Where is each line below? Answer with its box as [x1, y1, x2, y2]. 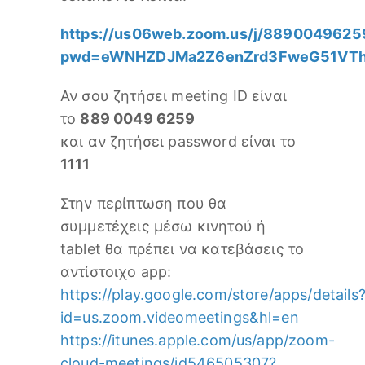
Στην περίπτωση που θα [60, 195, 227, 213]
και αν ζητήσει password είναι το [60, 133, 297, 151]
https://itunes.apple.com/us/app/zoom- [60, 332, 335, 350]
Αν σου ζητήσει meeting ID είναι [60, 87, 287, 105]
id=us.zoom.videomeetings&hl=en [60, 309, 299, 327]
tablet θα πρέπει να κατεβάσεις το [60, 240, 305, 258]
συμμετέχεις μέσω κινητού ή [60, 218, 266, 235]
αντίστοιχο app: [60, 263, 172, 281]
